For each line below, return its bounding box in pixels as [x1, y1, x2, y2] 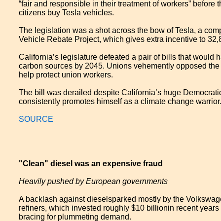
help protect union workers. [19, 71, 113, 79]
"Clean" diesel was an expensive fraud [19, 159, 163, 168]
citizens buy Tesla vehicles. [19, 8, 114, 17]
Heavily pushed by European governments [19, 177, 168, 185]
